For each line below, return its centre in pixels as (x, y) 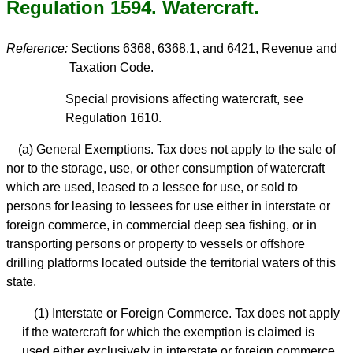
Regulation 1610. (113, 118)
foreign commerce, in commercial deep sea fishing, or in (162, 225)
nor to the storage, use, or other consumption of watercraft (165, 169)
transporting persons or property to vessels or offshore (156, 244)
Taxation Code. (111, 68)
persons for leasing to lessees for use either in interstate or (168, 206)
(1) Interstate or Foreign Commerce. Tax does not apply (187, 314)
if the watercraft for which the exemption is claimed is (168, 333)
